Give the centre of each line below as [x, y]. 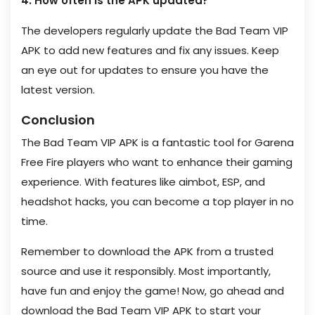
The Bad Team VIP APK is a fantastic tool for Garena [157, 142]
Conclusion [58, 120]
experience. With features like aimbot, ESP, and [143, 182]
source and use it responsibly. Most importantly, [146, 271]
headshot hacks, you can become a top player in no [157, 201]
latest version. [58, 90]
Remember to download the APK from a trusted [147, 251]
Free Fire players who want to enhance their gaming [157, 162]
